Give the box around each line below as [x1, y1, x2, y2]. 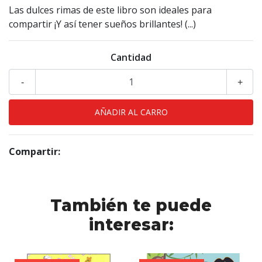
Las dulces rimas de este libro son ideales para [9, 4, 212, 17]
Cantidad [111, 51, 151, 64]
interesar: [88, 215, 174, 235]
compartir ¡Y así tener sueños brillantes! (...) [9, 18, 196, 31]
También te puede [50, 195, 212, 216]
